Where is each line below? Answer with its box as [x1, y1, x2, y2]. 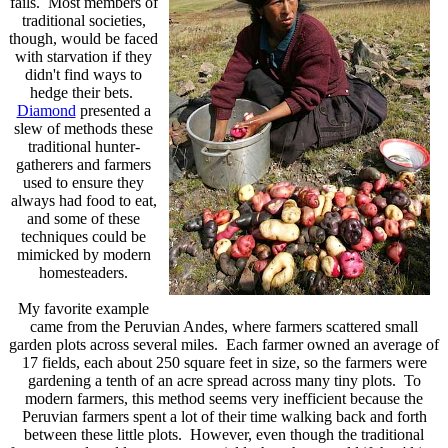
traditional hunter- [27, 137, 140, 155]
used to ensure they [23, 173, 144, 191]
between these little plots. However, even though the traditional [24, 425, 424, 443]
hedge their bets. [30, 83, 137, 101]
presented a [75, 101, 151, 119]
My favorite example [18, 299, 149, 317]
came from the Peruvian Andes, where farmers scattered [30, 317, 385, 335]
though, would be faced [9, 29, 158, 47]
